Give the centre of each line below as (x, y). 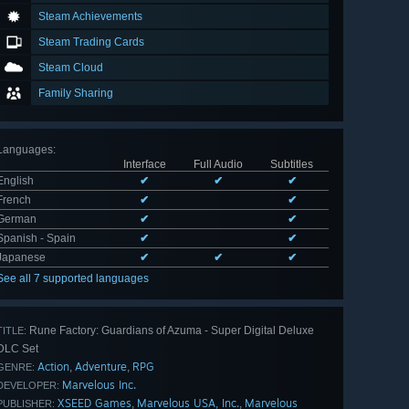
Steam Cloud (71, 68)
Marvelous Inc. (99, 385)
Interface (144, 165)
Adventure (101, 367)
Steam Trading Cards (91, 42)
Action (53, 367)
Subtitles (292, 165)
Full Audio (218, 165)
